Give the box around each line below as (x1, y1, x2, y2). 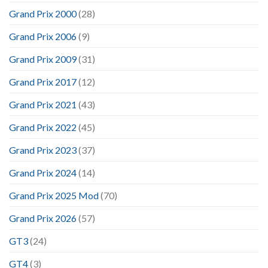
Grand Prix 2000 (9, 7, 77, 19)
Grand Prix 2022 (9, 121, 77, 133)
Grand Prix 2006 (9, 30, 77, 42)
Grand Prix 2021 (9, 98, 77, 110)
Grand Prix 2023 (9, 144, 77, 156)
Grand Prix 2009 (9, 53, 77, 65)
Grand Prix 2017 (9, 75, 77, 87)
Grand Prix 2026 (9, 212, 77, 224)
